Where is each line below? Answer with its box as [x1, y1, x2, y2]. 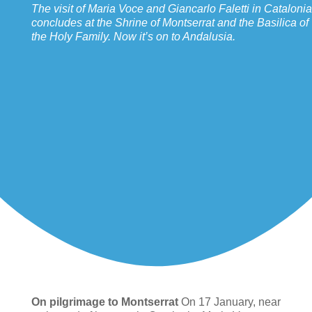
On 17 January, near [180, 295, 281, 308]
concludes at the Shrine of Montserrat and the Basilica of [31, 17, 309, 29]
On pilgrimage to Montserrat [31, 295, 181, 308]
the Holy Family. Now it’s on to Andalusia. [31, 31, 235, 43]
